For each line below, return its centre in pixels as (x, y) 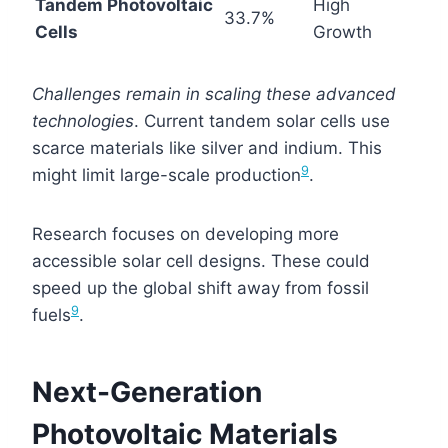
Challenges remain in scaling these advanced (214, 93)
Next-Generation (147, 391)
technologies (83, 120)
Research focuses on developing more (185, 233)
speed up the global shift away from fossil (200, 287)
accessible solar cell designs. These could (201, 260)
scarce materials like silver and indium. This (207, 147)
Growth (342, 31)
